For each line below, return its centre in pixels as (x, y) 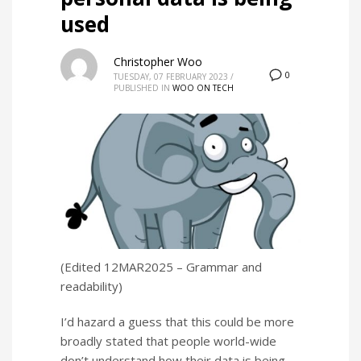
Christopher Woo (158, 62)
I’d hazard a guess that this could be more (177, 322)
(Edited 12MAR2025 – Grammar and (161, 267)
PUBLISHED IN (142, 88)
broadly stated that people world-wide (168, 341)
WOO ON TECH (203, 88)
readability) (91, 286)
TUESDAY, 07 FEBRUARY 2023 (171, 77)
